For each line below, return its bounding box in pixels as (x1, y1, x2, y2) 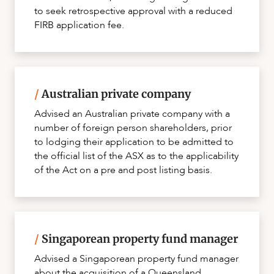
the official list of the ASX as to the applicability (34, 149, 239, 163)
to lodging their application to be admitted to (34, 135, 234, 149)
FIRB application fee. (34, 18, 124, 32)
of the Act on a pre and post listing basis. (34, 163, 212, 177)
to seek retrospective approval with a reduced (34, 4, 232, 18)
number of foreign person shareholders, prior (34, 121, 232, 135)
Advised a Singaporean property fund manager (34, 252, 239, 266)
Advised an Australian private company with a (34, 107, 230, 121)
